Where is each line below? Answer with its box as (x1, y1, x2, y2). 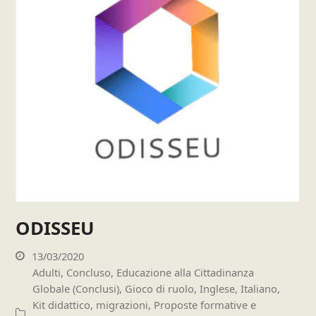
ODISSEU (16, 215, 95, 241)
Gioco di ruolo (125, 281, 195, 296)
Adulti (32, 265, 61, 279)
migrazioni (96, 297, 149, 312)
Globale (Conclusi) (32, 281, 120, 296)
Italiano (241, 281, 278, 296)
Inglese (200, 281, 236, 296)
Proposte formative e (154, 297, 257, 312)
